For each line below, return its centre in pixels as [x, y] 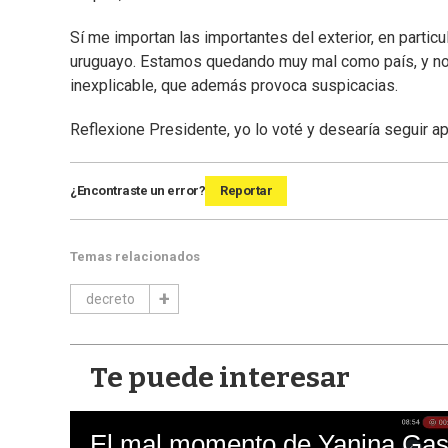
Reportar [246, 191]
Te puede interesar [220, 378]
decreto [110, 299]
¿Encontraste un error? [137, 191]
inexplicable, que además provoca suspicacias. [234, 86]
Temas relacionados [135, 257]
